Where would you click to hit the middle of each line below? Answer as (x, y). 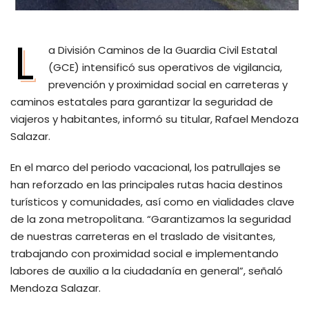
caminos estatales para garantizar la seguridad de (142, 101)
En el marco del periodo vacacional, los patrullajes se (146, 167)
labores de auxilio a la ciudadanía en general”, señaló (147, 270)
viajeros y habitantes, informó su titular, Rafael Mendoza (154, 119)
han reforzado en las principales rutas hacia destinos (147, 184)
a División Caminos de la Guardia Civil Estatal (163, 50)
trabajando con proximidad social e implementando (144, 253)
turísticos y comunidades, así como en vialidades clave (152, 201)
